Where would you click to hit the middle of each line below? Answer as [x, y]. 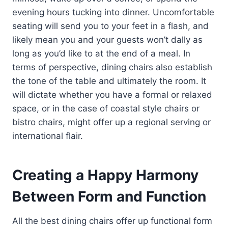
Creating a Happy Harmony [105, 175]
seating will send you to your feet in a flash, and [110, 26]
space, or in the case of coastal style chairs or [106, 109]
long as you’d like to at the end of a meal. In [101, 54]
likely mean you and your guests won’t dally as [107, 40]
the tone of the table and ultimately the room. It [109, 81]
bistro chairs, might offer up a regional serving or [111, 122]
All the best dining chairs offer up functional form [112, 221]
